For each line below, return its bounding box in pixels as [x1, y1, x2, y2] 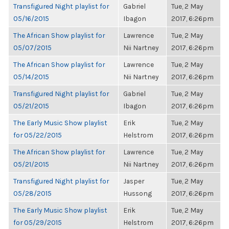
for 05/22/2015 [13, 131, 62, 139]
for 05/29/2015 [13, 218, 62, 226]
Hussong [123, 189, 152, 197]
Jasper [123, 177, 144, 185]
